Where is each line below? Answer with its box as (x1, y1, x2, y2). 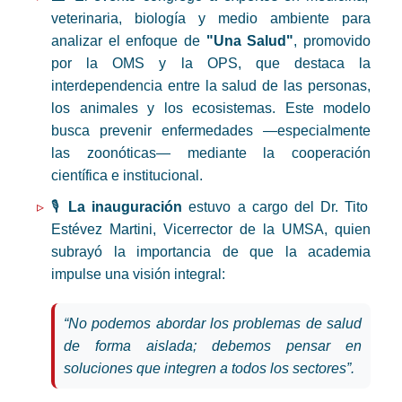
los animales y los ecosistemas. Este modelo (51, 100, 371, 117)
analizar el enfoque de (51, 33, 206, 49)
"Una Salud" (205, 33, 294, 49)
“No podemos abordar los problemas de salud (64, 316, 362, 332)
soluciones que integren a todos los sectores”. (64, 361, 354, 377)
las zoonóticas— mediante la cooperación (51, 145, 371, 162)
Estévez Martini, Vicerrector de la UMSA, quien (51, 222, 371, 238)
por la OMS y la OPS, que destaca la (51, 56, 371, 72)
